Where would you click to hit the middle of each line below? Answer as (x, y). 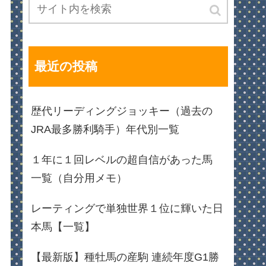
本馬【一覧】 (63, 227)
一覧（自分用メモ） (79, 178)
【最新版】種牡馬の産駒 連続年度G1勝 (125, 257)
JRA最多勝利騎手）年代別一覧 (105, 130)
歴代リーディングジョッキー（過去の (122, 111)
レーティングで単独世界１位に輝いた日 (127, 209)
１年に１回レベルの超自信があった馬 (122, 160)
